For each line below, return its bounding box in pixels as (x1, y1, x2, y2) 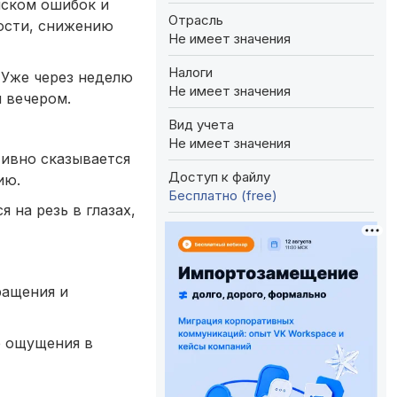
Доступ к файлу (168, 167, 270, 185)
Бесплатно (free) (168, 186, 277, 204)
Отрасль (168, 11, 223, 28)
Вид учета (168, 115, 234, 133)
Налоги (168, 63, 213, 81)
